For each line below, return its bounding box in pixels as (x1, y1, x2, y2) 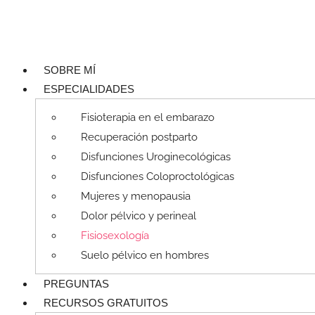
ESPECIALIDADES (44, 83, 134, 96)
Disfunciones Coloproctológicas (81, 170, 234, 184)
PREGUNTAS (44, 278, 109, 290)
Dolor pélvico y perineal (81, 210, 196, 223)
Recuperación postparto (81, 131, 198, 144)
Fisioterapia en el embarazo (81, 111, 214, 124)
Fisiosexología (81, 229, 149, 243)
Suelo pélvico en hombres (81, 249, 209, 262)
